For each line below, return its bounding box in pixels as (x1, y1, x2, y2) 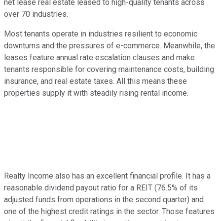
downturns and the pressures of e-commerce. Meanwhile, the (4, 40, 215, 50)
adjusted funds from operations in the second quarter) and (4, 194, 204, 204)
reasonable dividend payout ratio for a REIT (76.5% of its (4, 183, 198, 192)
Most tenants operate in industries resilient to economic (4, 29, 197, 38)
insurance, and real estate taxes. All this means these (4, 76, 187, 86)
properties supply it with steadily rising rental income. (4, 88, 188, 98)
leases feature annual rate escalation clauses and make (4, 52, 195, 62)
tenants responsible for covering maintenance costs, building (4, 64, 214, 74)
